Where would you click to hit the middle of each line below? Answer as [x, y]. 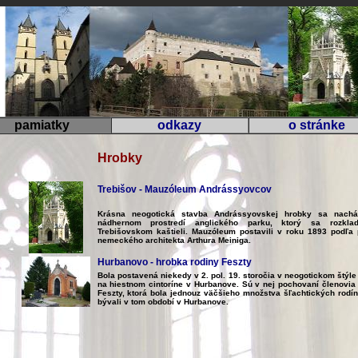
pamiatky [42, 125]
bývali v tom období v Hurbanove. [163, 302]
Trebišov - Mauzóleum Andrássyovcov [184, 189]
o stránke [317, 125]
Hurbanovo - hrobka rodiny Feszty [174, 262]
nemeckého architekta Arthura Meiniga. [174, 240]
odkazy [179, 125]
